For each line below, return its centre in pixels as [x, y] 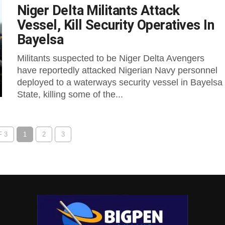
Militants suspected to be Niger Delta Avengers [111, 58]
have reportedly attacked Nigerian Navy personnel [117, 70]
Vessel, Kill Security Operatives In [116, 25]
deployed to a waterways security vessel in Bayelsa [120, 82]
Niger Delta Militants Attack [98, 11]
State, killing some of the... [70, 94]
